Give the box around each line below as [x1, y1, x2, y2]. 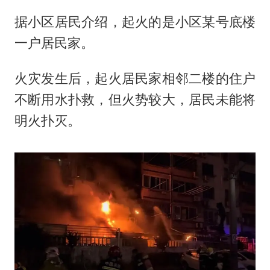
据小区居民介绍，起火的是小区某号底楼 [14, 14, 256, 30]
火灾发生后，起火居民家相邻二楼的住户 [14, 71, 256, 87]
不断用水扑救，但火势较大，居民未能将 [14, 92, 256, 108]
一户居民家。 [14, 35, 94, 51]
